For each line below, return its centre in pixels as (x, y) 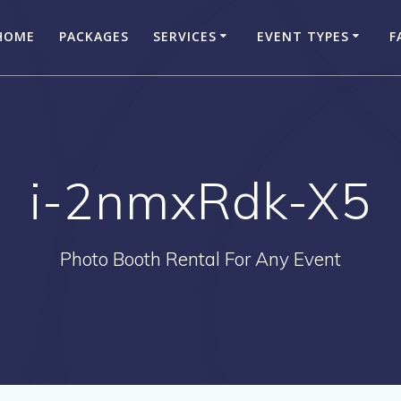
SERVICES (184, 36)
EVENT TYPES (303, 36)
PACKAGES (94, 36)
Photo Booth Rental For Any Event (200, 258)
